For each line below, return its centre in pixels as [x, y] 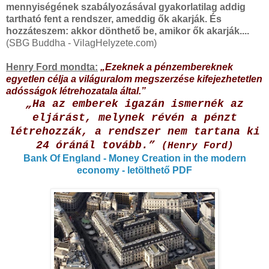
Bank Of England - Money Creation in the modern [134, 158]
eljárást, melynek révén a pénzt [134, 117]
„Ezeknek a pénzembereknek [167, 67]
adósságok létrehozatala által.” [76, 91]
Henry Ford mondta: [52, 67]
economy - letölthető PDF [134, 170]
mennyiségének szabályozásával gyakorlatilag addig [126, 7]
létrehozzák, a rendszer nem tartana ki [134, 131]
